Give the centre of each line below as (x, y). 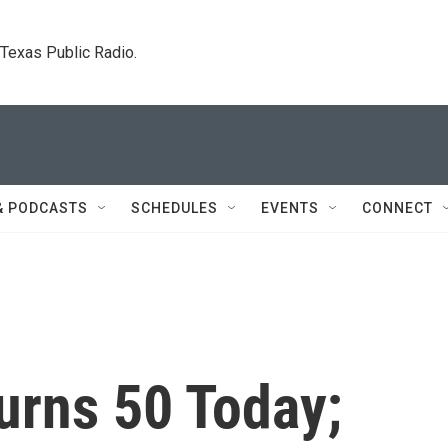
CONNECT (397, 208)
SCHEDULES (174, 208)
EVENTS (290, 208)
